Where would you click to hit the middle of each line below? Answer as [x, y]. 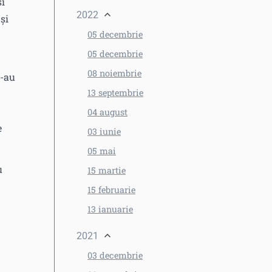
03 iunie [104, 131]
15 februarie [111, 190]
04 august [107, 112]
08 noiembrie [114, 73]
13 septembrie [115, 93]
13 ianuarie [110, 209]
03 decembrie [115, 255]
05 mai [102, 151]
